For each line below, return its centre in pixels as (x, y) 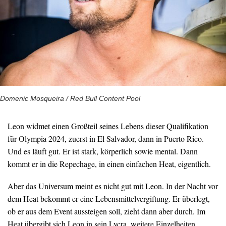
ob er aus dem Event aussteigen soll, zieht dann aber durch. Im (106, 211)
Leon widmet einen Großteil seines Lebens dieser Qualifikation (108, 126)
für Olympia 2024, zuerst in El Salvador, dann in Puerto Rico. (106, 139)
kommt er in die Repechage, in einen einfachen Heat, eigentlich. (109, 164)
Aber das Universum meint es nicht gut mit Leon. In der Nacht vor (113, 186)
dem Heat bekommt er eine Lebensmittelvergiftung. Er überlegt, (109, 199)
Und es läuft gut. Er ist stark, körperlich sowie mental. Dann (103, 151)
